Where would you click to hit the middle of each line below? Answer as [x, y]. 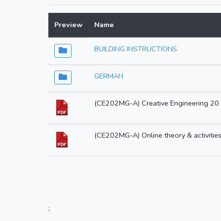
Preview [68, 25]
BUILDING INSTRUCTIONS [135, 49]
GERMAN [109, 76]
